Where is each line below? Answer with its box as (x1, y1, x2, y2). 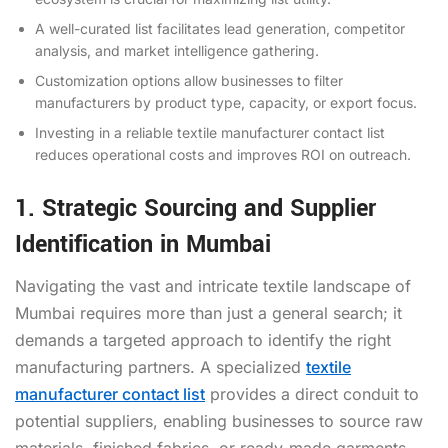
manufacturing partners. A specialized (15, 356, 306, 377)
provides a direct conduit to (205, 383, 419, 404)
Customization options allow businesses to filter (35, 71, 343, 89)
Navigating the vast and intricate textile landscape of (15, 275, 411, 296)
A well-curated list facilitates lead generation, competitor (35, 19, 405, 37)
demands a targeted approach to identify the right (15, 329, 391, 350)
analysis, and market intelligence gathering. (35, 41, 319, 59)
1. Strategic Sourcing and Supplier (15, 191, 376, 225)
